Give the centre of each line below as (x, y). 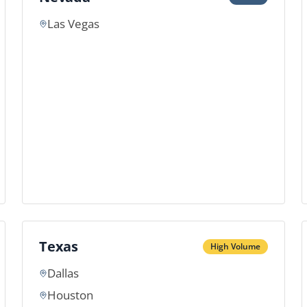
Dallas (63, 273)
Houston (70, 295)
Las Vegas (73, 24)
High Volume (235, 246)
